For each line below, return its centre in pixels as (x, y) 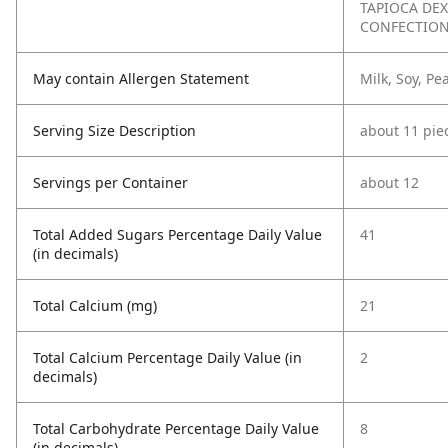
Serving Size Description (114, 130)
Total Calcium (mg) (95, 305)
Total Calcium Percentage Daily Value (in (167, 357)
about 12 (389, 182)
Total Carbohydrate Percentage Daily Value (176, 428)
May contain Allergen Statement (141, 78)
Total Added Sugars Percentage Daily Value (177, 234)
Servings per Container (110, 182)
